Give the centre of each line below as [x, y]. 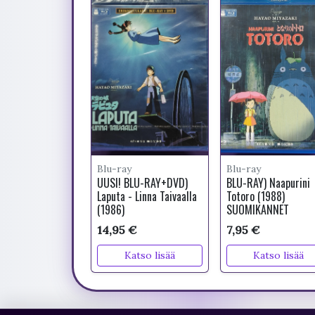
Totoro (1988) [255, 196]
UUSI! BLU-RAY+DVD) [142, 183]
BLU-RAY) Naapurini [268, 183]
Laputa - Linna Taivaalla [147, 196]
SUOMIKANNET [257, 210]
